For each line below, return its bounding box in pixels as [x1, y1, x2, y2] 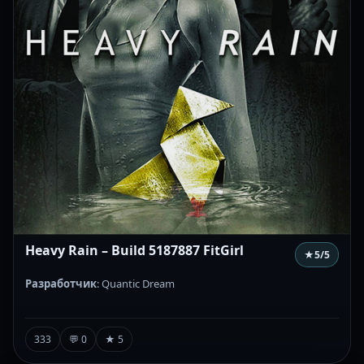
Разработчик [25, 276, 97, 292]
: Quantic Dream [97, 276, 175, 292]
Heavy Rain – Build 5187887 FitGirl [25, 241, 244, 260]
